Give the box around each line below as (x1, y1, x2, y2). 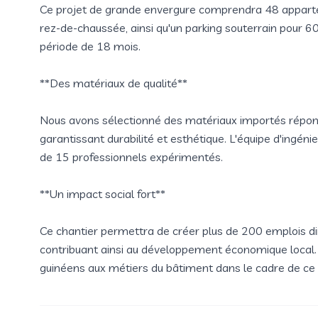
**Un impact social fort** (40, 187, 165, 201)
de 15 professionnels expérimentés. (40, 150, 223, 164)
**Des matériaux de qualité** (40, 76, 187, 90)
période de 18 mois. (40, 39, 141, 53)
